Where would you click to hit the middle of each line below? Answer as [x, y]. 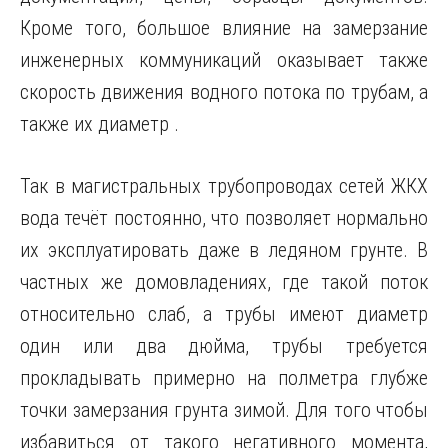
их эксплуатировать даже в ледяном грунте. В [224, 250]
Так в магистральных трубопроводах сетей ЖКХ [224, 186]
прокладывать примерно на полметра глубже [224, 378]
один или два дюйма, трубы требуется [224, 346]
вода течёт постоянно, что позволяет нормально [224, 218]
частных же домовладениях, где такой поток [224, 282]
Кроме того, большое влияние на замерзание [224, 28]
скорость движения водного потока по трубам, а [224, 92]
